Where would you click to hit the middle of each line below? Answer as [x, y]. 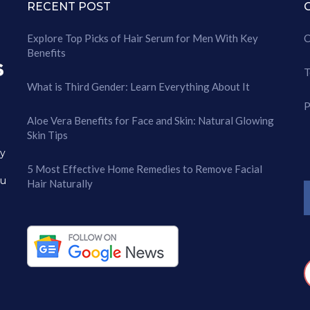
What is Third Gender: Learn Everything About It [138, 86]
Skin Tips [47, 135]
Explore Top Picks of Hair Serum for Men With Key [143, 38]
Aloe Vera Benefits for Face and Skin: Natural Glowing [151, 120]
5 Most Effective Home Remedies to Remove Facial [145, 168]
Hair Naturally [60, 183]
